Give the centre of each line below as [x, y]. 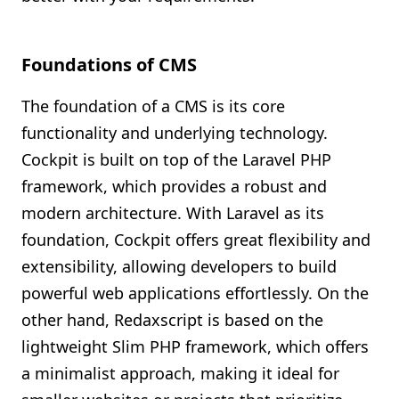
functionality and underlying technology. [175, 133]
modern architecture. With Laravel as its [173, 213]
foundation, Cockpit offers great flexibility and [196, 240]
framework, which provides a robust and [174, 186]
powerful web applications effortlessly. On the [195, 293]
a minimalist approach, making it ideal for [180, 373]
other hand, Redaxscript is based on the [172, 320]
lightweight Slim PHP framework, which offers [195, 346]
